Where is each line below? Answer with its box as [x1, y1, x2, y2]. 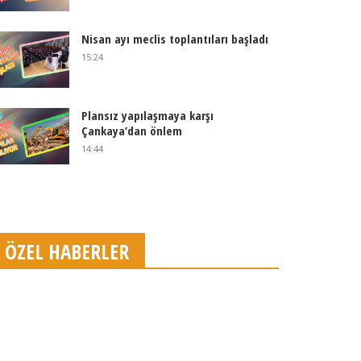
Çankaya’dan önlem [81, 122, 182, 139]
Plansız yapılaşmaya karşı [81, 107, 214, 123]
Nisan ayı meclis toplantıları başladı [81, 31, 268, 47]
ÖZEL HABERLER [5, 238, 129, 265]
